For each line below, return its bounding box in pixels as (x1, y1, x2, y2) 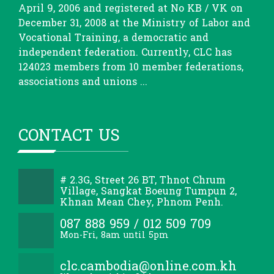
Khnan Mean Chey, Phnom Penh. (60, 193, 223, 212)
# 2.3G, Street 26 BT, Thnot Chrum (60, 171, 226, 190)
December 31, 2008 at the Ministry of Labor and (18, 14, 250, 32)
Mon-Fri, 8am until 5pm (60, 228, 169, 243)
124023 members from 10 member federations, (18, 58, 243, 76)
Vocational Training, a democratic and (18, 29, 209, 47)
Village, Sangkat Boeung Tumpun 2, (60, 182, 237, 201)
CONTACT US (18, 121, 120, 150)
